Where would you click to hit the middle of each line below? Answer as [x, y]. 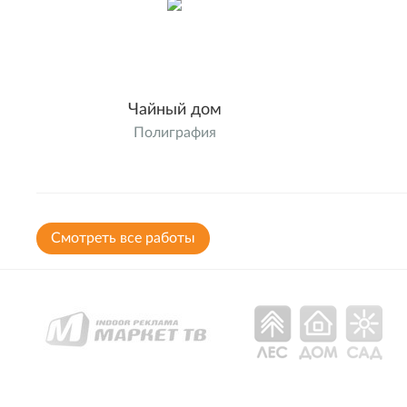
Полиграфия [174, 132]
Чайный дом [174, 109]
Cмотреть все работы [123, 238]
